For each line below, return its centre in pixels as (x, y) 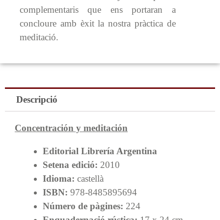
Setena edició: (70, 165)
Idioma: (59, 178)
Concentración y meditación (71, 128)
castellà (89, 178)
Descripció (37, 99)
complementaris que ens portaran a (98, 9)
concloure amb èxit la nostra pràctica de (98, 23)
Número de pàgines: (83, 206)
